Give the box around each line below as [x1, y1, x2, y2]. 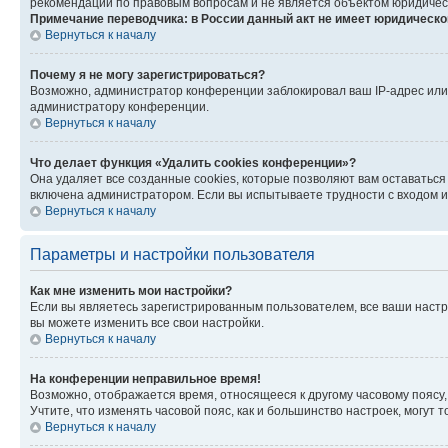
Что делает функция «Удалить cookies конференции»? [30, 156, 356, 170]
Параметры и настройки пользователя [30, 246, 315, 263]
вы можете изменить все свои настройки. [30, 316, 264, 330]
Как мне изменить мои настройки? [30, 284, 232, 298]
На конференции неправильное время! [30, 372, 261, 386]
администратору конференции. [30, 100, 209, 114]
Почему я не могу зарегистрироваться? [30, 68, 265, 82]
